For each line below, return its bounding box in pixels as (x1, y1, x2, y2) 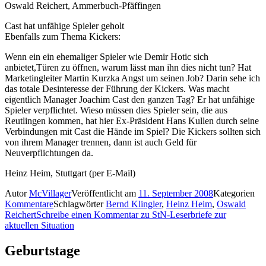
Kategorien (213, 188, 255, 198)
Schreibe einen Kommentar (36, 209, 138, 220)
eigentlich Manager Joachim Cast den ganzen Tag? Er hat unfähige (5, 94, 255, 104)
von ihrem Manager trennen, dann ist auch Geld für (5, 137, 197, 147)
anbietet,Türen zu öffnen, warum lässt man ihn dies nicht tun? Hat (5, 62, 251, 72)
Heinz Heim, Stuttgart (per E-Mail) (5, 167, 135, 178)
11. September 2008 (138, 188, 213, 198)
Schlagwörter (53, 198, 106, 209)
